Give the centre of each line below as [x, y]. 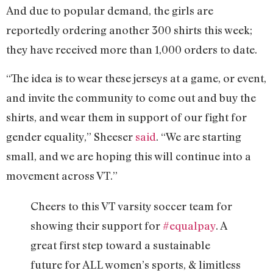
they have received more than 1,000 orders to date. [132, 50]
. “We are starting [199, 136]
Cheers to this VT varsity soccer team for [131, 206]
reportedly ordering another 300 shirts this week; [129, 30]
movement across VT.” [62, 175]
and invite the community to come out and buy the [131, 97]
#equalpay [189, 225]
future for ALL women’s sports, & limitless [136, 264]
